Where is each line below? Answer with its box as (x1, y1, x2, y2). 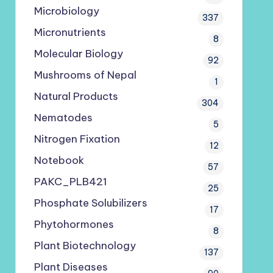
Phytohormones (34, 218, 114, 231)
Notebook (34, 154, 84, 167)
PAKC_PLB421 (34, 175, 107, 188)
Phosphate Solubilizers (34, 196, 147, 210)
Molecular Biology (34, 47, 123, 60)
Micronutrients (34, 26, 106, 39)
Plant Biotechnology (34, 239, 136, 252)
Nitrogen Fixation (34, 132, 120, 146)
